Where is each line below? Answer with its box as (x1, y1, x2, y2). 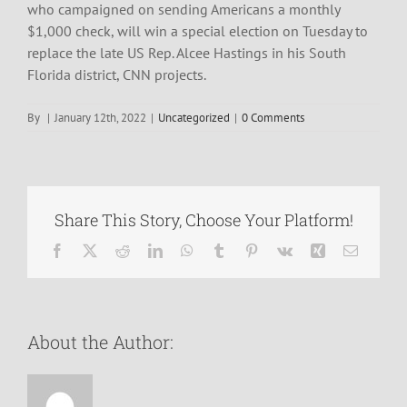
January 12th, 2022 (55, 110, 146, 126)
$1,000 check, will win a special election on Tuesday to (27, 22, 368, 41)
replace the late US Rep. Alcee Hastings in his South (27, 44, 346, 63)
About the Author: (27, 329, 174, 353)
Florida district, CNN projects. (27, 65, 206, 84)
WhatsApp (192, 243, 254, 258)
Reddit (128, 243, 167, 258)
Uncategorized (158, 110, 230, 126)
